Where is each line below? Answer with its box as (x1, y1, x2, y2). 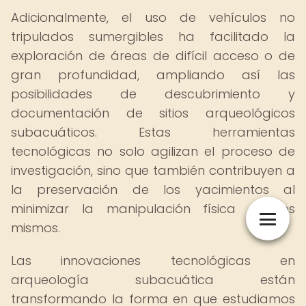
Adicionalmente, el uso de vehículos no (11, 9, 295, 26)
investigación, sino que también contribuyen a (11, 162, 295, 179)
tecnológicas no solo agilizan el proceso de (11, 143, 295, 160)
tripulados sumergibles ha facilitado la (11, 28, 295, 45)
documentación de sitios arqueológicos (11, 105, 295, 122)
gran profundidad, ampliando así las (11, 66, 295, 83)
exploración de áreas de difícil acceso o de (11, 47, 295, 64)
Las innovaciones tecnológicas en (11, 252, 295, 269)
